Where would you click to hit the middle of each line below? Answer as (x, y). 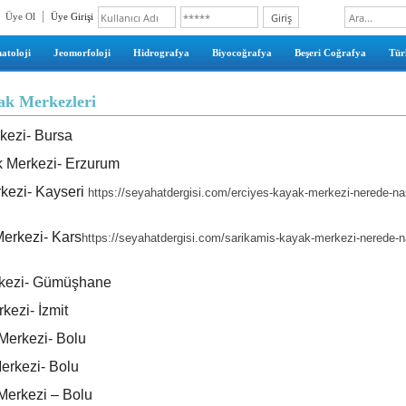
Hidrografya (161, 53)
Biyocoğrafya (242, 53)
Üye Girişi (72, 16)
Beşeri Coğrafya (330, 53)
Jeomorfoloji (82, 53)
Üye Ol (20, 16)
